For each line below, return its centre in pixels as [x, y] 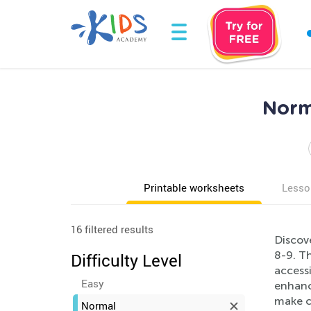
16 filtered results [112, 229]
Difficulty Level [126, 260]
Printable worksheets [194, 187]
